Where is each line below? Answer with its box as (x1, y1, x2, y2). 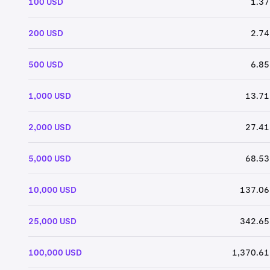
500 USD (28, 58, 63, 70)
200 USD (28, 27, 63, 39)
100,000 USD (28, 246, 82, 258)
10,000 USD (28, 184, 77, 195)
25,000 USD (28, 215, 77, 227)
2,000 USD (28, 121, 71, 133)
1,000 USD (28, 90, 71, 101)
